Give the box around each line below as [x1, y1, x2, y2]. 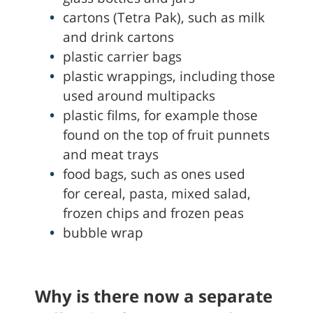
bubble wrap [63, 224, 143, 242]
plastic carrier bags [63, 48, 182, 66]
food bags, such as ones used [63, 165, 245, 183]
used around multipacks [63, 87, 215, 105]
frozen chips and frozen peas [63, 204, 244, 222]
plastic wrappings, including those [63, 67, 275, 85]
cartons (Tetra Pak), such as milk [63, 8, 265, 27]
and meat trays [63, 145, 159, 163]
